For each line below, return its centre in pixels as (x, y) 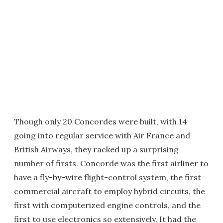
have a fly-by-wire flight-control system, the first (108, 177)
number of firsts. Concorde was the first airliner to (111, 163)
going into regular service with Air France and (102, 135)
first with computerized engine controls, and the (107, 205)
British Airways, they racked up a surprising (96, 149)
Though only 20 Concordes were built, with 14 (101, 121)
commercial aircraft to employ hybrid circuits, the (110, 191)
